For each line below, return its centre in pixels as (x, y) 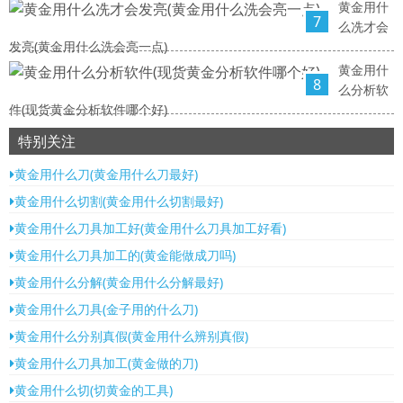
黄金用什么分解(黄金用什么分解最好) (119, 282)
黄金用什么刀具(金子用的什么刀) (106, 309)
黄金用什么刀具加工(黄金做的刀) (106, 363)
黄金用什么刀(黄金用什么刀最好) (106, 175)
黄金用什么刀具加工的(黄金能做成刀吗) (125, 255)
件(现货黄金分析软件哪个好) (88, 110)
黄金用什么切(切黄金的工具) (94, 390)
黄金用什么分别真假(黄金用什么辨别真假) (131, 336)
